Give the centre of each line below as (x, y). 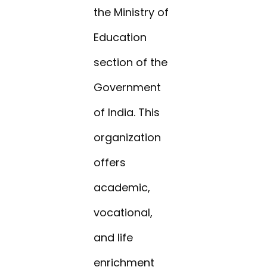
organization (128, 138)
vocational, (123, 213)
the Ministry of (131, 13)
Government (128, 88)
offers (110, 163)
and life (114, 238)
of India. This (127, 113)
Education (120, 38)
